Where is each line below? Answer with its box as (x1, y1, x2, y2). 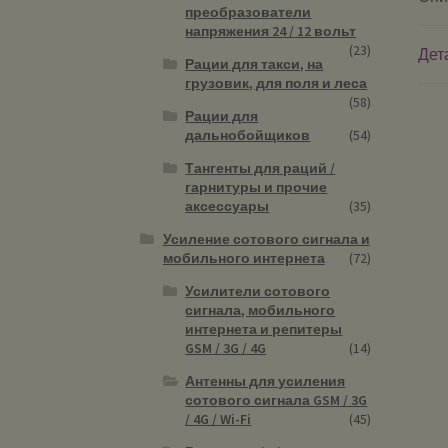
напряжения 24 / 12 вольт (185, 21, 357, 40)
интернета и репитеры (185, 319, 343, 338)
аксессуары (185, 196, 270, 215)
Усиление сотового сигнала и (162, 229, 370, 248)
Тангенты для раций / (185, 158, 336, 177)
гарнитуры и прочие (185, 177, 328, 196)
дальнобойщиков (185, 125, 311, 144)
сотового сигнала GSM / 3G (185, 390, 368, 409)
